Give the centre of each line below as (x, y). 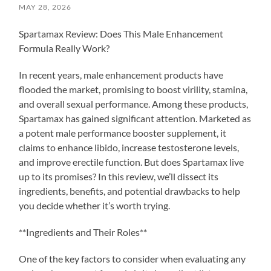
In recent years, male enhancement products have (121, 74)
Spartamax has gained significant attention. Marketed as (135, 118)
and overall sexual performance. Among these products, (134, 103)
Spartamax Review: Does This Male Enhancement (121, 33)
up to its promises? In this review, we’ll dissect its (119, 176)
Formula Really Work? (64, 48)
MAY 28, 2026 (45, 7)
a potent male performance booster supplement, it (123, 132)
